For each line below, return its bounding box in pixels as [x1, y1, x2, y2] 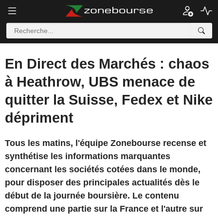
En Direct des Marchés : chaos [5, 56, 209, 72]
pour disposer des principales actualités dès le [5, 178, 200, 187]
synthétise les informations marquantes [5, 151, 170, 161]
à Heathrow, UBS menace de [5, 74, 195, 90]
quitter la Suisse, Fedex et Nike [5, 92, 213, 108]
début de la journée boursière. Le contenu [5, 191, 179, 200]
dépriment [5, 110, 73, 126]
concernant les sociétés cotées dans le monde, [5, 164, 200, 174]
